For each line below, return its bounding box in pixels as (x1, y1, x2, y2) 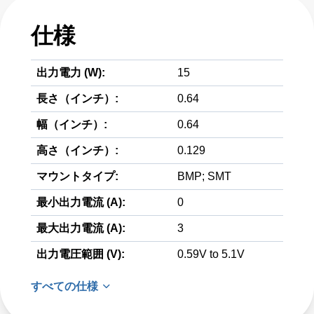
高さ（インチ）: (36, 144, 118, 156)
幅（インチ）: (36, 118, 107, 130)
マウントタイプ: (36, 170, 118, 182)
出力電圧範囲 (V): (36, 248, 125, 260)
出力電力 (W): (36, 67, 105, 78)
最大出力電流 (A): (36, 222, 125, 234)
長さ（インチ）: (36, 93, 118, 104)
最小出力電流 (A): (36, 196, 125, 208)
